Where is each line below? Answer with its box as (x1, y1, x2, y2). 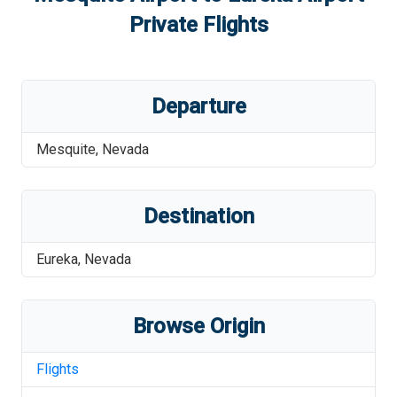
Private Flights (128, 12, 269, 37)
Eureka (36, 251, 78, 268)
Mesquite (36, 141, 96, 158)
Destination (143, 204, 254, 229)
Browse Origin (132, 314, 265, 339)
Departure (151, 94, 246, 119)
